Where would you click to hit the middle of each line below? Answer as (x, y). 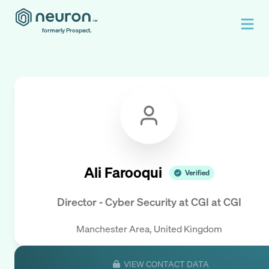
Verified (197, 172)
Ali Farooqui (123, 173)
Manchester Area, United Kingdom (149, 228)
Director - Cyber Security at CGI (133, 202)
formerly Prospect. (67, 30)
